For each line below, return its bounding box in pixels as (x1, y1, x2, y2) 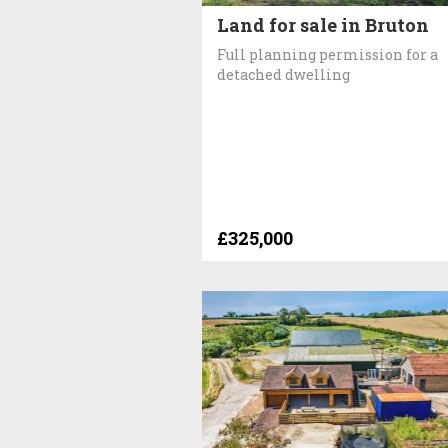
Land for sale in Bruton (217, 12, 429, 37)
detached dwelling (217, 64, 350, 84)
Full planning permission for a (217, 44, 438, 64)
